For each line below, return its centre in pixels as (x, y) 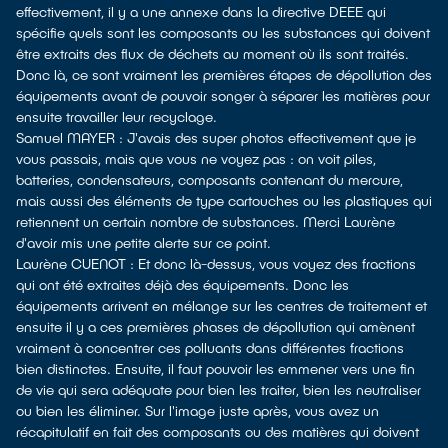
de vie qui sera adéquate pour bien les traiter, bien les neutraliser (218, 389)
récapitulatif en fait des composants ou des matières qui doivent (217, 431)
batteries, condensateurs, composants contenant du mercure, (209, 179)
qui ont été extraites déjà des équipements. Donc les (182, 284)
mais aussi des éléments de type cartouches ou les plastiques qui (224, 200)
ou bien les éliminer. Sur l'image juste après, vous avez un (197, 410)
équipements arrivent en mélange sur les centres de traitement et (221, 305)
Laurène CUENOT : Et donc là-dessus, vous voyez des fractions (216, 263)
